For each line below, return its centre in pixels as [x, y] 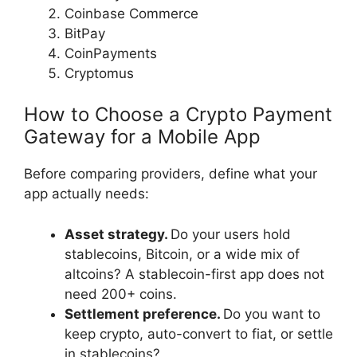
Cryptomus [99, 73]
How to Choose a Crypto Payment [178, 115]
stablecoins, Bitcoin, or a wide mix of [182, 254]
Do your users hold [231, 234]
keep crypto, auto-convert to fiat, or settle [199, 333]
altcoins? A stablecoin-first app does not [194, 274]
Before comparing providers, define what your [171, 174]
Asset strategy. [118, 234]
